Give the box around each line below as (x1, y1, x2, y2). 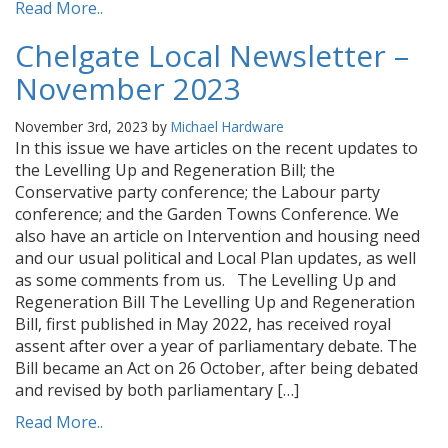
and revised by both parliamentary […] (15, 379, 299, 401)
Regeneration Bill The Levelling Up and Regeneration (15, 291, 415, 313)
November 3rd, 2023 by (15, 117, 171, 136)
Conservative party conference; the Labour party (15, 181, 380, 203)
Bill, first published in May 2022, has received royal (15, 313, 391, 335)
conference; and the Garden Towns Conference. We (15, 203, 399, 225)
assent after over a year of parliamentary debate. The (15, 335, 417, 357)
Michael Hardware (171, 117, 284, 136)
